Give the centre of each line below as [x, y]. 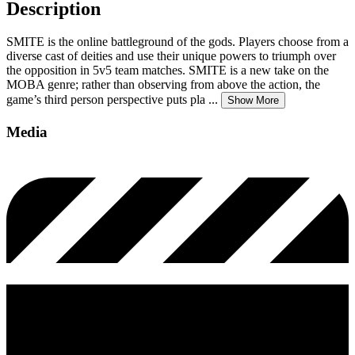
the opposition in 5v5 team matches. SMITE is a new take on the [168, 71]
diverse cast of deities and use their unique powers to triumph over [171, 56]
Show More [253, 101]
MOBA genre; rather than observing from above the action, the [163, 85]
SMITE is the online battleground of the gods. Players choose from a [177, 42]
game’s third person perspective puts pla [106, 100]
